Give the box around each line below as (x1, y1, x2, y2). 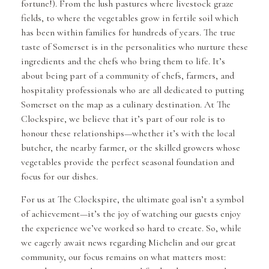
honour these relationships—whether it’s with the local (21, 127, 235, 140)
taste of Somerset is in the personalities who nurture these (21, 41, 248, 53)
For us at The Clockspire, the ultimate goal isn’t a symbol (21, 193, 244, 206)
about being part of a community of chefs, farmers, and (21, 70, 234, 82)
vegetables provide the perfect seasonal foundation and (21, 156, 234, 169)
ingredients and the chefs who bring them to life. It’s (21, 55, 225, 68)
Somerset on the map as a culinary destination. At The (21, 98, 231, 111)
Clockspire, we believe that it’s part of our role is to (21, 113, 225, 125)
